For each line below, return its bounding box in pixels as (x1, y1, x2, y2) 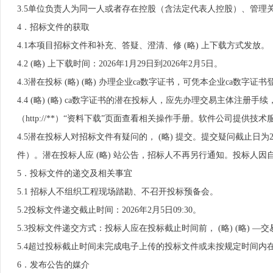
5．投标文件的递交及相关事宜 (17, 169, 132, 178)
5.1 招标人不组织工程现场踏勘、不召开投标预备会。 (17, 187, 218, 196)
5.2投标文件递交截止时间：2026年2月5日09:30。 (17, 205, 201, 214)
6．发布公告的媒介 (17, 260, 90, 269)
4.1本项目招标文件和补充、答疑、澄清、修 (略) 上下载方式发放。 (17, 41, 269, 50)
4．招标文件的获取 (17, 23, 90, 32)
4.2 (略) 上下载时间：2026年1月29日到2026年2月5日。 (17, 59, 222, 68)
